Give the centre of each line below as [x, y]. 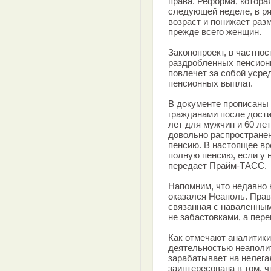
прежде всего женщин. [215, 32]
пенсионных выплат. [211, 83]
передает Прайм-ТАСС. [217, 165]
